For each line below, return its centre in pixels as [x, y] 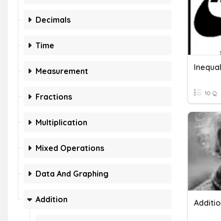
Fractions [54, 97]
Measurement [62, 71]
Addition [52, 199]
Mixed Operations [70, 148]
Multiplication [61, 122]
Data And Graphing [72, 174]
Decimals [53, 20]
